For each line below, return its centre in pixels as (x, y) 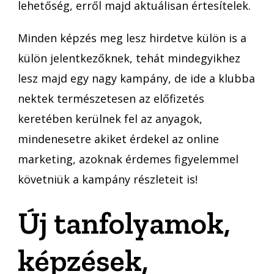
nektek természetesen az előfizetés (111, 98)
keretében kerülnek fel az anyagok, (110, 118)
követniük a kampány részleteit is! (108, 179)
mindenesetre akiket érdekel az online (118, 139)
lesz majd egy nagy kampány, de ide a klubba (136, 78)
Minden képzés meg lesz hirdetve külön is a (132, 38)
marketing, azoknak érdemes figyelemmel (128, 159)
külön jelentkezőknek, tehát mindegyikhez (129, 58)
